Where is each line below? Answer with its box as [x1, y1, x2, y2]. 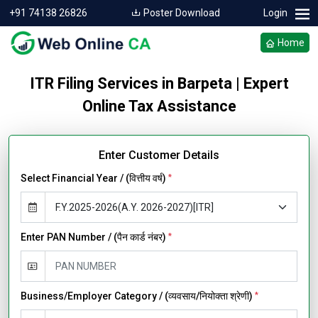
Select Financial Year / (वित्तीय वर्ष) [21, 172, 168, 184]
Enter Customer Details [99, 148, 219, 162]
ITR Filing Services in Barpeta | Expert [29, 75, 289, 92]
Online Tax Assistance [82, 97, 236, 115]
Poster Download [141, 7, 220, 18]
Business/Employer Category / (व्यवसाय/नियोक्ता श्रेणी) [21, 290, 255, 302]
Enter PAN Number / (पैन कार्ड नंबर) [21, 231, 168, 243]
